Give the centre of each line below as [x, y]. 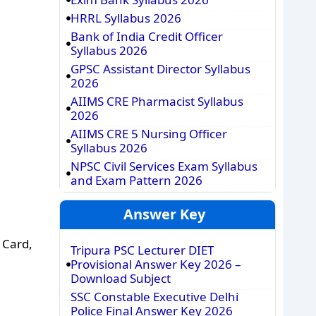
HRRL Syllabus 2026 [126, 18]
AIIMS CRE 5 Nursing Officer [148, 134]
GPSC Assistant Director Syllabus [160, 69]
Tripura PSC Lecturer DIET [142, 250]
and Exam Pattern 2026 [136, 180]
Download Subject [120, 278]
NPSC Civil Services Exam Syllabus [164, 166]
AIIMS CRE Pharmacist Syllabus [157, 101]
